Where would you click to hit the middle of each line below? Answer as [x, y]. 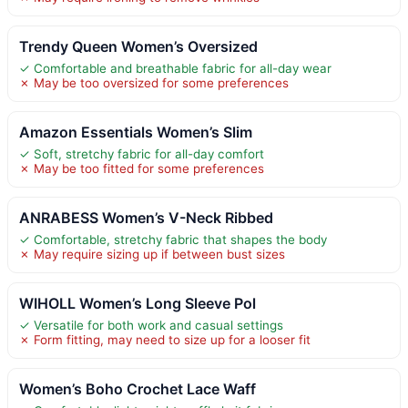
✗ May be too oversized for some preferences [154, 82]
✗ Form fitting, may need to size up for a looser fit [165, 339]
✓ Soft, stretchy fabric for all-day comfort [142, 153]
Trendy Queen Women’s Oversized [138, 46]
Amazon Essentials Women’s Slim [136, 132]
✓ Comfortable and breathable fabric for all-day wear [175, 68]
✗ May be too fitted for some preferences [142, 168]
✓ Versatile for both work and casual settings [151, 325]
